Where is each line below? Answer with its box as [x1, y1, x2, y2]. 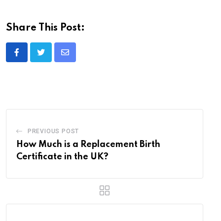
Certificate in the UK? [16, 152, 109, 162]
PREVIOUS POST [27, 128, 79, 135]
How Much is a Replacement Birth [16, 140, 160, 149]
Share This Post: [6, 23, 85, 34]
